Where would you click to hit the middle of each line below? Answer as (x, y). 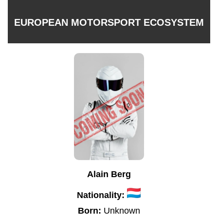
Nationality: (101, 195)
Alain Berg (109, 174)
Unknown (122, 211)
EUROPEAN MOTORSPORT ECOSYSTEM (109, 22)
